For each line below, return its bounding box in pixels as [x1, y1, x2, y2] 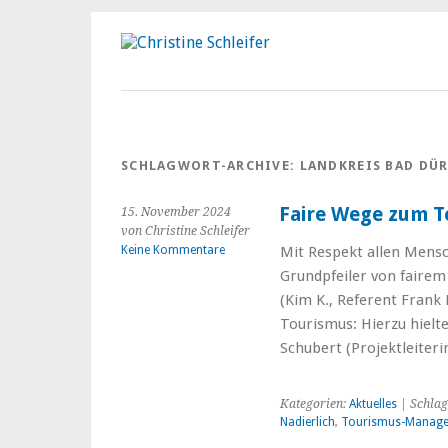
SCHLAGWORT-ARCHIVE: [121, 158, 300, 173]
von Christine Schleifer [121, 224, 250, 238]
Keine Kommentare [121, 243, 225, 257]
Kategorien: [279, 397, 349, 411]
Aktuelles [348, 397, 397, 411]
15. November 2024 [121, 205, 231, 219]
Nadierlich [279, 415, 335, 429]
